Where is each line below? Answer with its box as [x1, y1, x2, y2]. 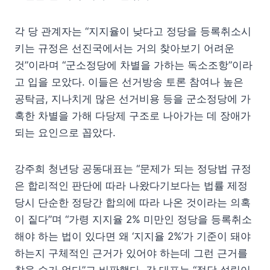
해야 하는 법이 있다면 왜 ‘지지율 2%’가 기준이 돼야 [14, 230, 251, 242]
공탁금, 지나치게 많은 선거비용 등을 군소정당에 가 [14, 92, 251, 105]
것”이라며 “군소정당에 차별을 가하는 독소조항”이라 [14, 58, 253, 71]
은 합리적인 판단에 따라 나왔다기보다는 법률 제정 [14, 179, 248, 192]
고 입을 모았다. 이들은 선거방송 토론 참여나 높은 [14, 75, 243, 88]
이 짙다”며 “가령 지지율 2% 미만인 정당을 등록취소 [14, 213, 252, 225]
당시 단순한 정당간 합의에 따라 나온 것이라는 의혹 [14, 196, 251, 209]
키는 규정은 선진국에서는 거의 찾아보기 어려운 [14, 42, 234, 54]
